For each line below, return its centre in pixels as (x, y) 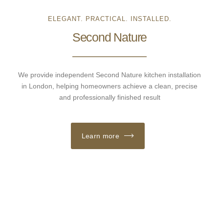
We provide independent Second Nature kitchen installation (109, 75)
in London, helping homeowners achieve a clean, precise (109, 86)
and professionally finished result (109, 97)
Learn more (100, 136)
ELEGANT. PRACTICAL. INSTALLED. (109, 19)
